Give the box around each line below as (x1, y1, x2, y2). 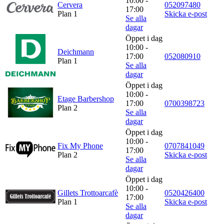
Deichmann (57, 47, 94, 56)
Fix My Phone (57, 141, 103, 150)
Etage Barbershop (57, 94, 114, 103)
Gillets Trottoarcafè (57, 188, 118, 197)
